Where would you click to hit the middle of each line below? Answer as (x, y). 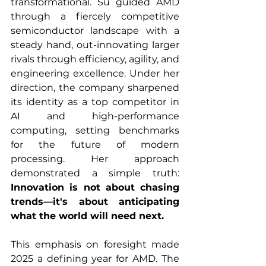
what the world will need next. (87, 216)
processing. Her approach (95, 159)
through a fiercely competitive (95, 17)
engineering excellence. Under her (95, 74)
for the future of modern (95, 145)
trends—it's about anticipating (95, 202)
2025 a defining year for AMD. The (95, 259)
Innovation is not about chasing (95, 188)
